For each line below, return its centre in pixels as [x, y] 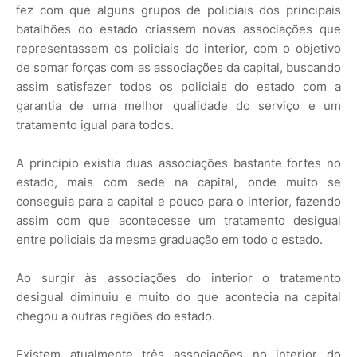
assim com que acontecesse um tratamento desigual [178, 220]
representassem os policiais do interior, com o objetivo [178, 48]
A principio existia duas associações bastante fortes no [178, 163]
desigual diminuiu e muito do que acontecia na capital [178, 296]
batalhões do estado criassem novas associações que [178, 29]
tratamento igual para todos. [95, 124]
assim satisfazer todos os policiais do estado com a [178, 86]
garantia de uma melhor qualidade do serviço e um [178, 105]
